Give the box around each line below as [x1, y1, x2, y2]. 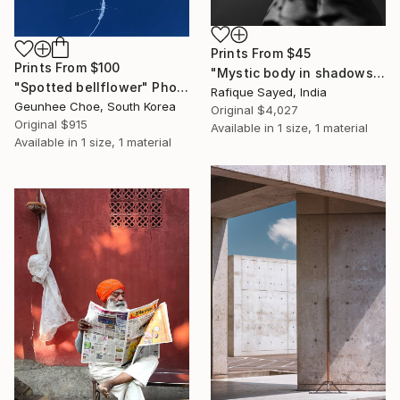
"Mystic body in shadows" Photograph [372, 64, 385, 80]
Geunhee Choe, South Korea [14, 98, 176, 113]
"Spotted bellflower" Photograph [176, 79, 188, 95]
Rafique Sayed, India [211, 84, 327, 99]
